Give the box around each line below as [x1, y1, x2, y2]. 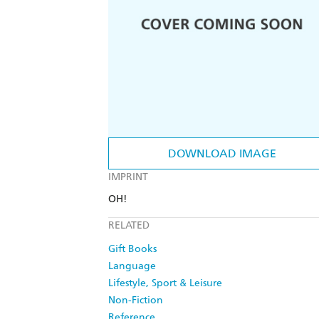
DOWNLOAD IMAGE [168, 147, 276, 161]
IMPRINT [108, 171, 148, 184]
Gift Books [108, 243, 157, 256]
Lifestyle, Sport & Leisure [108, 277, 222, 290]
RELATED [108, 219, 150, 232]
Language [108, 260, 156, 273]
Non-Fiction [108, 294, 163, 307]
